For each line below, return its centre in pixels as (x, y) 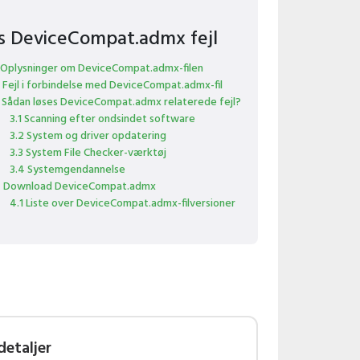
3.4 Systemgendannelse (67, 170)
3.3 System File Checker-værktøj (88, 153)
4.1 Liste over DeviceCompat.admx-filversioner (122, 204)
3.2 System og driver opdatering (88, 136)
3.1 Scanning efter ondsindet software (102, 119)
